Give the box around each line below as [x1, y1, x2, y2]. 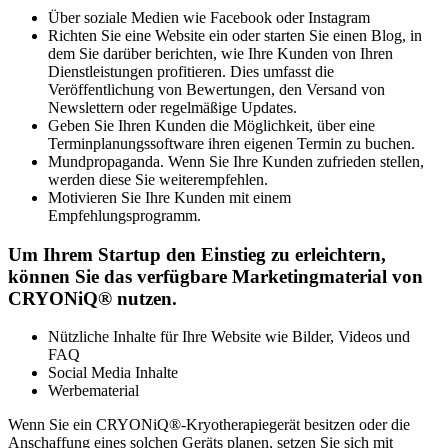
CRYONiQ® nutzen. [8, 287, 177, 309]
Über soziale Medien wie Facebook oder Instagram [48, 8, 370, 26]
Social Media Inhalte [48, 364, 178, 382]
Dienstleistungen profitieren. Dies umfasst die [48, 62, 334, 80]
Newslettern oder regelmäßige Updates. [48, 98, 297, 116]
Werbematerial [48, 382, 139, 400]
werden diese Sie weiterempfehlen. [48, 170, 268, 188]
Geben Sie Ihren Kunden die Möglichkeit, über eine [48, 116, 375, 134]
